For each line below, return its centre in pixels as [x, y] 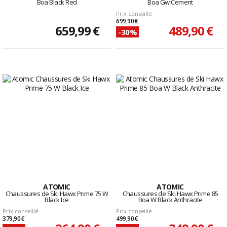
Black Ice [57, 200]
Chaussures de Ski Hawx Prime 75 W [57, 194]
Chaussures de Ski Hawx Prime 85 [170, 194]
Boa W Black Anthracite [170, 200]
